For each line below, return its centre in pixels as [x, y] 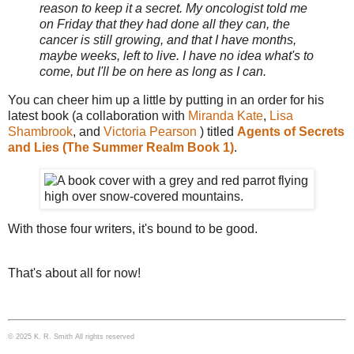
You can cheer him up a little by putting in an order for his [166, 100]
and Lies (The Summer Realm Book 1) [121, 147]
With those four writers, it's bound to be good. [133, 229]
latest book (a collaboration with [98, 115]
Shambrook [40, 131]
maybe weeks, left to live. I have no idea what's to [177, 55]
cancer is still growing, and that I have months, [168, 40]
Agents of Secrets [291, 131]
